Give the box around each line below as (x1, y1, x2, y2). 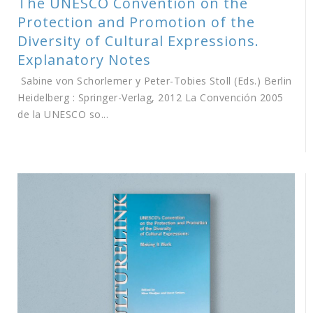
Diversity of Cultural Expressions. (17, 31, 259, 50)
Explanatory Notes (17, 50, 151, 69)
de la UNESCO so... (17, 107, 108, 121)
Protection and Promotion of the (17, 12, 255, 31)
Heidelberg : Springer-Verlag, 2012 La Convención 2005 (17, 90, 284, 104)
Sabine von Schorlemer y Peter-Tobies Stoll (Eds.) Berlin (17, 73, 292, 87)
